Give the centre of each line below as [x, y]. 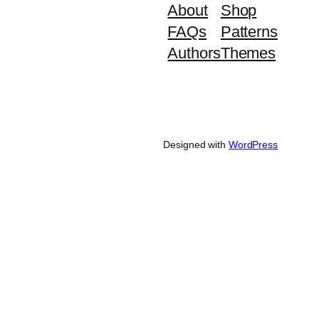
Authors [194, 53]
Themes [248, 53]
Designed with [196, 144]
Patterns [249, 31]
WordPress [253, 144]
